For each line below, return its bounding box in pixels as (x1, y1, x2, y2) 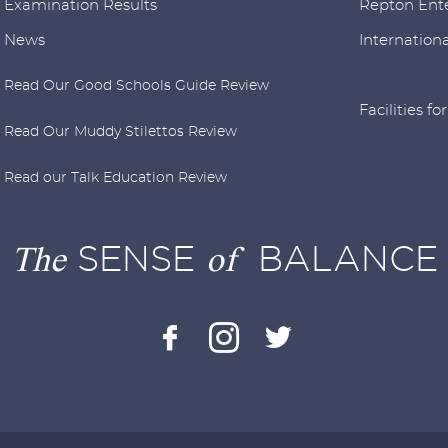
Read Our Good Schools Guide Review (4, 78, 269, 93)
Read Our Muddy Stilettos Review (4, 124, 237, 139)
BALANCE (235, 239, 438, 277)
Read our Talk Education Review (4, 170, 227, 185)
